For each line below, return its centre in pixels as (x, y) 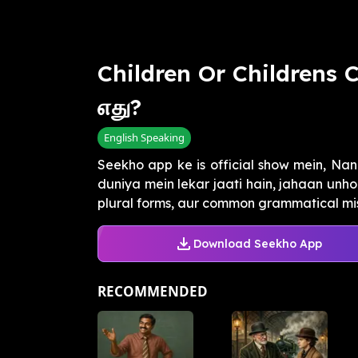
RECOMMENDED (153, 292)
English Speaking (144, 138)
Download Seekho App (257, 243)
